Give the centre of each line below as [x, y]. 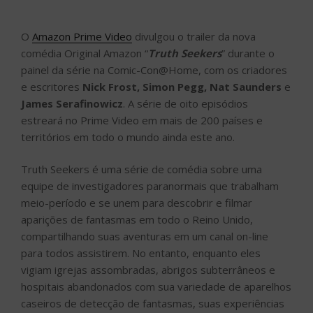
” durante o [248, 53]
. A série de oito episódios [185, 103]
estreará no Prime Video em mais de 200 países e [142, 120]
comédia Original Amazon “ [85, 53]
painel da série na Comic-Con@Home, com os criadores [154, 70]
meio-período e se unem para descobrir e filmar [137, 203]
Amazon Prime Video [82, 36]
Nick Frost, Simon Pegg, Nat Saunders [182, 86]
